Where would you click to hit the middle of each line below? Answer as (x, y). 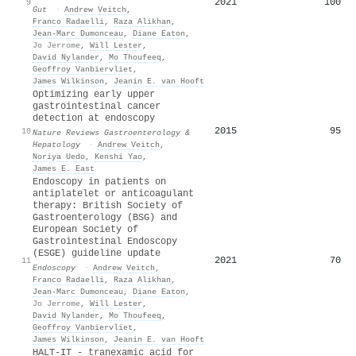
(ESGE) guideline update (97, 253)
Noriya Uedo (59, 156)
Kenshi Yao (118, 156)
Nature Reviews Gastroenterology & (111, 132)
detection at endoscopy (94, 118)
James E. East (64, 168)
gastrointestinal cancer (97, 106)
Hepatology (56, 144)
